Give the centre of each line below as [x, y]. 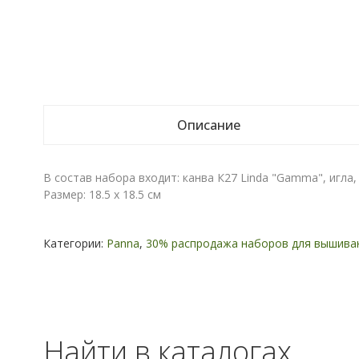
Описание [208, 125]
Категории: [75, 243]
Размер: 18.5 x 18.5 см [102, 194]
